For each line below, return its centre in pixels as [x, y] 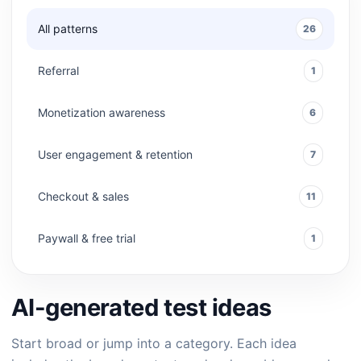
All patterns [68, 29]
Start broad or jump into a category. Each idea [154, 343]
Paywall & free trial [87, 238]
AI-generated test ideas [141, 307]
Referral [58, 71]
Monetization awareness [102, 112]
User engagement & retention [115, 154]
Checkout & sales [83, 196]
